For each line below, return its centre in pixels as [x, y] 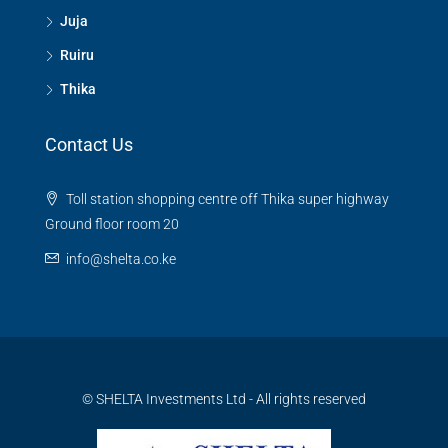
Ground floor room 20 [112, 224]
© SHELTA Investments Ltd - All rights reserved [224, 399]
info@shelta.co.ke [121, 259]
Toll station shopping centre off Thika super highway [226, 199]
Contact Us [89, 144]
